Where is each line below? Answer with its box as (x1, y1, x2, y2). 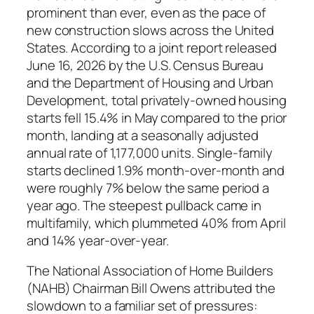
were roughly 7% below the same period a (27, 178, 270, 197)
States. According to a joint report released (27, 38, 277, 57)
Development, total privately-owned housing (27, 90, 287, 109)
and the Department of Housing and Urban (27, 73, 274, 92)
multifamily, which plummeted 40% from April (27, 213, 286, 232)
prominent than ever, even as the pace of (27, 3, 266, 22)
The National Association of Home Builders (27, 261, 273, 280)
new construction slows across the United (27, 20, 274, 39)
